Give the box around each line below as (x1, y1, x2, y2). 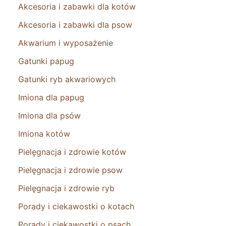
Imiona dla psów (18, 110, 81, 121)
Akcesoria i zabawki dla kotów (18, 1, 136, 12)
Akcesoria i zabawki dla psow (18, 19, 132, 30)
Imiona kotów (18, 128, 70, 139)
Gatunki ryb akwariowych (18, 74, 116, 84)
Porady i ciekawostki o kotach (18, 201, 134, 211)
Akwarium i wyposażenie (18, 37, 113, 48)
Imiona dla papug (18, 92, 84, 102)
